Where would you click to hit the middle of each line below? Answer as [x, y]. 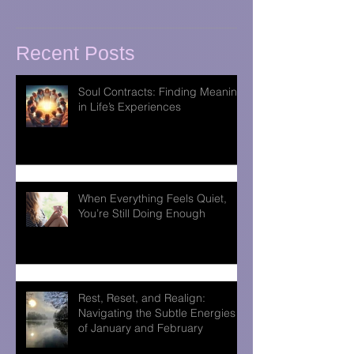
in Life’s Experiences [130, 107]
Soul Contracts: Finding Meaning [161, 92]
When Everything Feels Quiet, [153, 198]
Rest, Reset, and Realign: [142, 298]
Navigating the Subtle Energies [157, 313]
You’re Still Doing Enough [142, 213]
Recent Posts [75, 53]
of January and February [141, 328]
